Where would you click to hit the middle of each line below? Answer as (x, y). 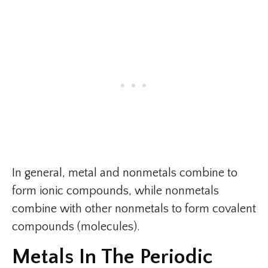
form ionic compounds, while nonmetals (115, 191)
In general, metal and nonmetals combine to (125, 173)
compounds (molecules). (76, 227)
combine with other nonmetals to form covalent (134, 209)
